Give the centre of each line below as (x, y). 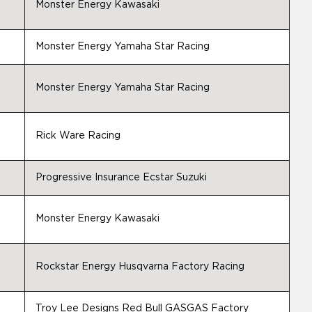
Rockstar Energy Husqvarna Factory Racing (140, 267)
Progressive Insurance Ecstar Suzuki (121, 178)
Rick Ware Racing (78, 136)
